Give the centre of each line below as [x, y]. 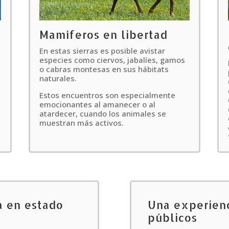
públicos [172, 217]
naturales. [58, 78]
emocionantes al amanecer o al [97, 104]
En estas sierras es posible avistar [102, 50]
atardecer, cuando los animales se [102, 113]
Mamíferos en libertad [103, 34]
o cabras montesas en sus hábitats [104, 69]
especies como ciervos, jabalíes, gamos [112, 60]
